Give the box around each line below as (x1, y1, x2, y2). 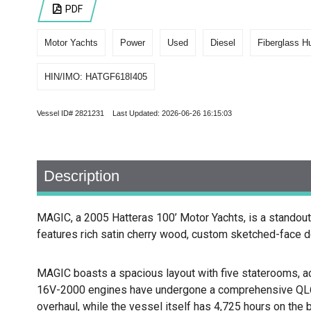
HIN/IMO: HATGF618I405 (44, 72, 147, 83)
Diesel (210, 37, 235, 49)
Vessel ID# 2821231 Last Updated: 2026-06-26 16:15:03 (36, 109, 232, 118)
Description (43, 167, 119, 185)
